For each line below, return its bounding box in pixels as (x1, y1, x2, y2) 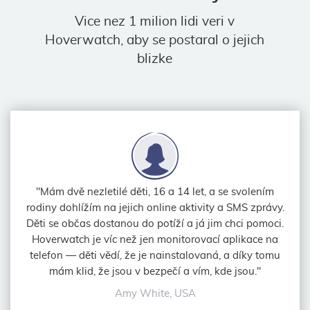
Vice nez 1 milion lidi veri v (75, 15, 235, 28)
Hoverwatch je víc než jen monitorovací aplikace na (32, 234, 278, 245)
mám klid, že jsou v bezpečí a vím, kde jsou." (49, 266, 261, 277)
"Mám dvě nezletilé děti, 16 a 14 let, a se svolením (36, 186, 274, 197)
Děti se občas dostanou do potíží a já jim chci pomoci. (26, 218, 284, 229)
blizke (137, 53, 173, 66)
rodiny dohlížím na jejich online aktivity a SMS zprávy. (26, 202, 284, 213)
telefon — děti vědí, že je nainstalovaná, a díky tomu (30, 250, 280, 261)
